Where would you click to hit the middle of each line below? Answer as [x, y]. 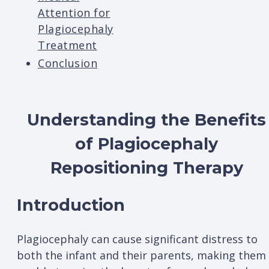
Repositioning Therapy [147, 168]
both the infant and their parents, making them [141, 255]
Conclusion [68, 63]
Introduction [71, 205]
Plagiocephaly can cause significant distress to [137, 239]
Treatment [68, 45]
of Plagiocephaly [147, 144]
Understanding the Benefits [147, 119]
